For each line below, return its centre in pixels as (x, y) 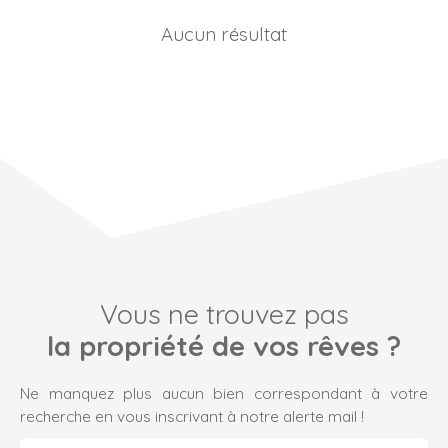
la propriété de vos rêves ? (224, 345)
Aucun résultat (224, 33)
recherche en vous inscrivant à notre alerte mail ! (192, 415)
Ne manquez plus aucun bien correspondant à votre (224, 392)
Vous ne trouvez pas (224, 313)
